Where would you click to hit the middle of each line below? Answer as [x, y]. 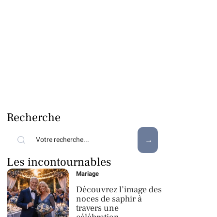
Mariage [88, 174]
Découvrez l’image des [119, 190]
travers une [98, 208]
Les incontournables [59, 162]
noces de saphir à [109, 199]
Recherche [34, 117]
